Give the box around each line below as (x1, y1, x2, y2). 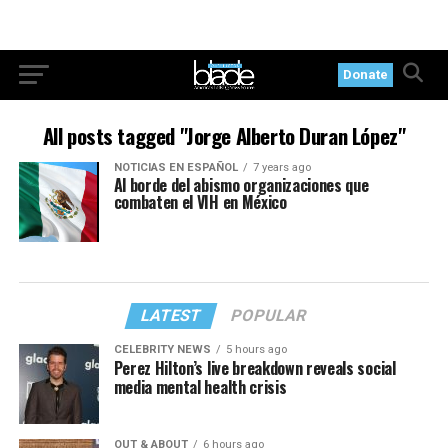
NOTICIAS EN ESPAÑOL (113, 161, 238, 174)
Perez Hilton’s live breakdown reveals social (113, 355, 396, 380)
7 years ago (252, 161, 311, 174)
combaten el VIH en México (113, 190, 287, 214)
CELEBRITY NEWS (113, 342, 211, 356)
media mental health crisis (113, 374, 287, 399)
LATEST (139, 305, 205, 325)
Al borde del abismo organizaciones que (113, 173, 369, 197)
